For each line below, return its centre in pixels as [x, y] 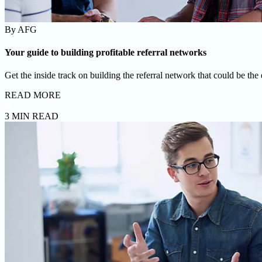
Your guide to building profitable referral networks [106, 52]
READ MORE [33, 95]
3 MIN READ [32, 116]
